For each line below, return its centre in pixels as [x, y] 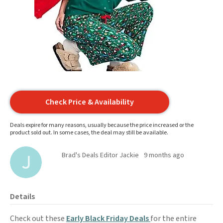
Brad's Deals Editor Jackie [100, 155]
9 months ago [164, 155]
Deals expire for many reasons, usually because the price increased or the [102, 125]
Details [22, 197]
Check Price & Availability [90, 102]
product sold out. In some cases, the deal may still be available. [89, 133]
